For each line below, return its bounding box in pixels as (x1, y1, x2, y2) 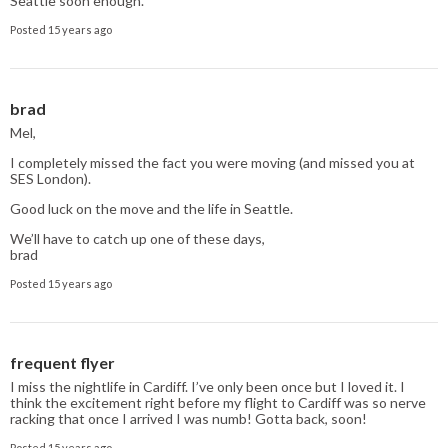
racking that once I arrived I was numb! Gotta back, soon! (10, 409, 367, 427)
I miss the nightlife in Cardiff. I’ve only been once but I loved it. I (10, 377, 405, 395)
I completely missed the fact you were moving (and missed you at (10, 153, 415, 171)
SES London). (10, 169, 91, 187)
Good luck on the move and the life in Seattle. (10, 199, 293, 217)
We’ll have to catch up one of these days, (10, 229, 265, 247)
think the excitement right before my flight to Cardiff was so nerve (10, 393, 426, 411)
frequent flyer (10, 352, 115, 372)
